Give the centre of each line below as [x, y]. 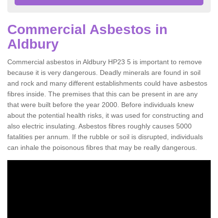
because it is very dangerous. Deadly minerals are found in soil [104, 72]
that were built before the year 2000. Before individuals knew [100, 104]
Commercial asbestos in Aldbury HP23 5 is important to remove [105, 62]
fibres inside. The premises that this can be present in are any [102, 94]
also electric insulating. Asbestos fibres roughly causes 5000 [100, 126]
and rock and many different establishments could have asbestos [107, 83]
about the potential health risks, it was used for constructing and [105, 115]
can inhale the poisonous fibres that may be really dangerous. [102, 147]
